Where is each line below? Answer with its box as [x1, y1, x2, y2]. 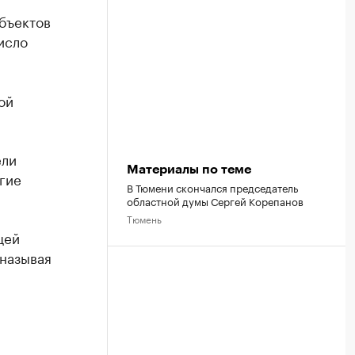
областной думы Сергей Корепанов [127, 193, 303, 208]
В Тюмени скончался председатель [127, 179, 298, 195]
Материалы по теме [127, 163, 251, 176]
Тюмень [127, 211, 162, 226]
